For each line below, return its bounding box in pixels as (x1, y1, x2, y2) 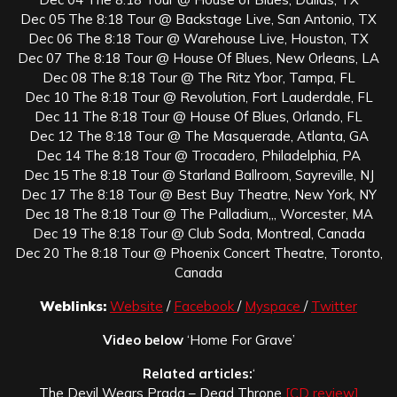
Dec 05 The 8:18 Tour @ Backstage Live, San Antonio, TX (20, 10, 377, 27)
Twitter (311, 297, 357, 315)
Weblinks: (40, 297, 106, 315)
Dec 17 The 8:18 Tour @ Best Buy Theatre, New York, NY (20, 185, 377, 203)
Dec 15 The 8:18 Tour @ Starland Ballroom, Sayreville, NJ (23, 166, 374, 183)
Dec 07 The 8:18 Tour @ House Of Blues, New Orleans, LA (18, 49, 379, 66)
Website (110, 297, 163, 315)
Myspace (245, 297, 304, 315)
